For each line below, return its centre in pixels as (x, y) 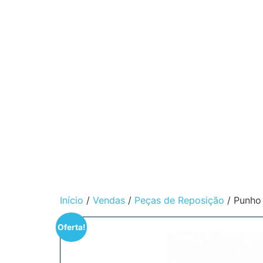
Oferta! (71, 227)
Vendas (109, 200)
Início (72, 200)
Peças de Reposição (179, 200)
